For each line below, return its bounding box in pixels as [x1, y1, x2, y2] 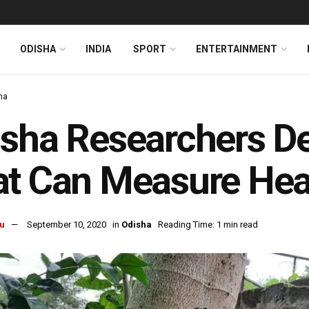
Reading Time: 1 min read [158, 219, 258, 230]
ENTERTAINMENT [196, 43, 277, 54]
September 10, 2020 [27, 219, 106, 230]
